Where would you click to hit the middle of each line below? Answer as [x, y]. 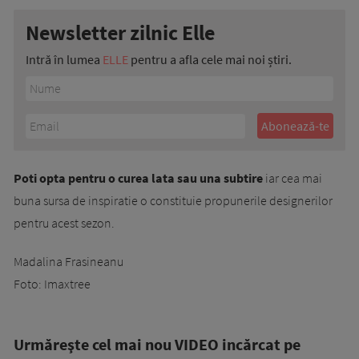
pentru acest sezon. [64, 222]
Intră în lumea [64, 59]
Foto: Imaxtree [52, 283]
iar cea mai [292, 177]
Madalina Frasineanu [69, 261]
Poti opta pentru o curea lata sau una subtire [138, 177]
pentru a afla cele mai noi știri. [210, 59]
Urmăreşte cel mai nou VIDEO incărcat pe [157, 344]
